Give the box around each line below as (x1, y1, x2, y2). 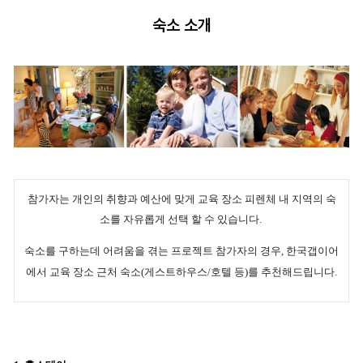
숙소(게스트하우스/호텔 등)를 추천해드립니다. (120, 266, 337, 279)
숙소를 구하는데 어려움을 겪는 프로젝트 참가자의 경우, (24, 245, 286, 258)
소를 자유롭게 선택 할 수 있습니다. (99, 213, 264, 226)
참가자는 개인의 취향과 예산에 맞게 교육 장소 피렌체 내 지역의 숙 (27, 193, 336, 206)
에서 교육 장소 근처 (26, 266, 120, 279)
